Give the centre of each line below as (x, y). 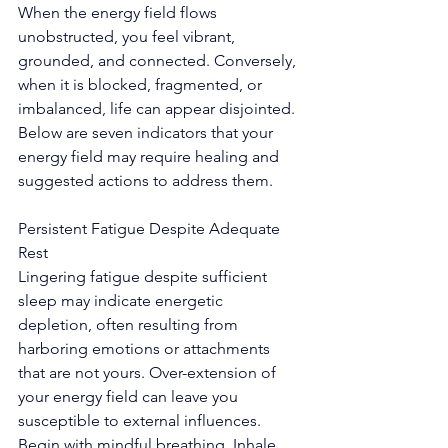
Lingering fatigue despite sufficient (144, 276)
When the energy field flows (119, 12)
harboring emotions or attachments (146, 348)
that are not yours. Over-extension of (149, 372)
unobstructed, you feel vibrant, (128, 36)
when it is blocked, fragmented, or (142, 84)
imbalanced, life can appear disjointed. (158, 108)
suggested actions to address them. (145, 180)
